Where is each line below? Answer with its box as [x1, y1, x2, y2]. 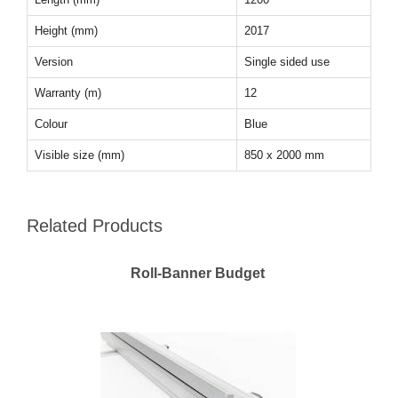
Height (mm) [35, 24, 98, 37]
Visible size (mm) [35, 148, 124, 162]
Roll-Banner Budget [131, 266, 265, 281]
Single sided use [244, 55, 330, 68]
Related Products [27, 216, 163, 235]
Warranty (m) [35, 86, 101, 99]
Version [35, 55, 73, 68]
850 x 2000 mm [244, 148, 324, 162]
